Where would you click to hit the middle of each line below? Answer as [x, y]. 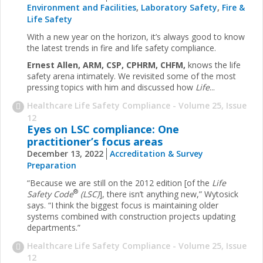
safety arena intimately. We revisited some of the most [131, 76]
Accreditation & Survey [156, 153]
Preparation [52, 165]
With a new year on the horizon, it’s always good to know [136, 37]
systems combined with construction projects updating [131, 216]
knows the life [213, 65]
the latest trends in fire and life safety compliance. [122, 48]
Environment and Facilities [82, 8]
